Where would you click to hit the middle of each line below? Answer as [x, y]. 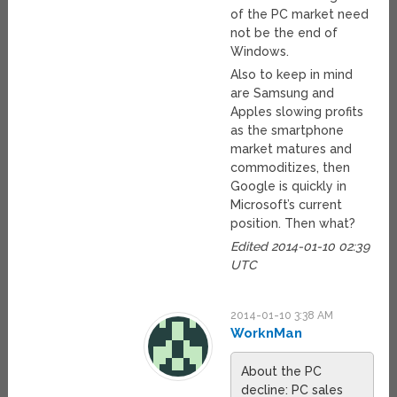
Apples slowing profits [297, 111]
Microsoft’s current [287, 204]
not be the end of [284, 32]
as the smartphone [288, 130]
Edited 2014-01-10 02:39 [300, 246]
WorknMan [267, 333]
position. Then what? [293, 223]
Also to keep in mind [292, 74]
